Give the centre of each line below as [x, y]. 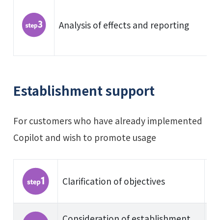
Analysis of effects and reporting [124, 25]
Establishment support [84, 90]
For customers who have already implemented [108, 121]
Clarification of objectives [113, 181]
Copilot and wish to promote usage [84, 137]
